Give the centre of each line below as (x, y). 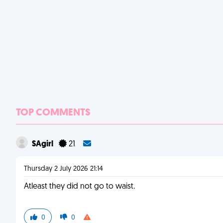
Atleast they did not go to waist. (79, 187)
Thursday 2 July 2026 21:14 (63, 169)
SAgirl (43, 144)
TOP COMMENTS (53, 113)
